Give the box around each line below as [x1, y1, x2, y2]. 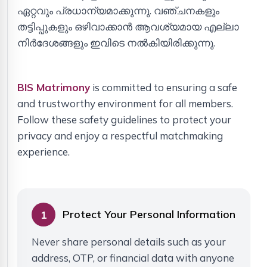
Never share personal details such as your [32, 235, 226, 249]
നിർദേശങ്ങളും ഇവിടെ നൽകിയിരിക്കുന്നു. [17, 36, 215, 49]
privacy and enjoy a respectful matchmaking [17, 129, 223, 142]
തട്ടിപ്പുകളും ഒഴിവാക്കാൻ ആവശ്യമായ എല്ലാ [17, 20, 239, 33]
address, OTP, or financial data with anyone [32, 252, 234, 265]
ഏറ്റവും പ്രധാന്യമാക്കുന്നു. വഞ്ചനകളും [17, 4, 219, 17]
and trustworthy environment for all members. [17, 97, 233, 110]
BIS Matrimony [17, 81, 90, 94]
